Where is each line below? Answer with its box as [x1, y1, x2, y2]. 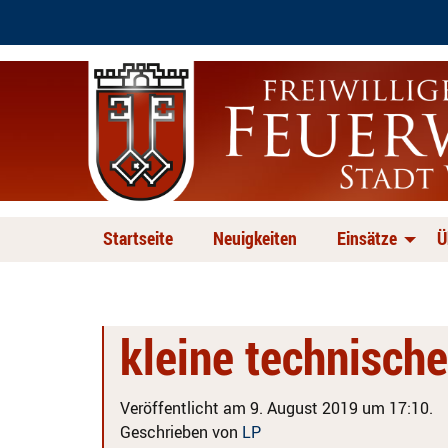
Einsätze [337, 226, 397, 250]
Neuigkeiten [213, 226, 297, 250]
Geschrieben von [120, 421, 242, 443]
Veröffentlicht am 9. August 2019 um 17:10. [120, 397, 433, 419]
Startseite [103, 226, 173, 250]
